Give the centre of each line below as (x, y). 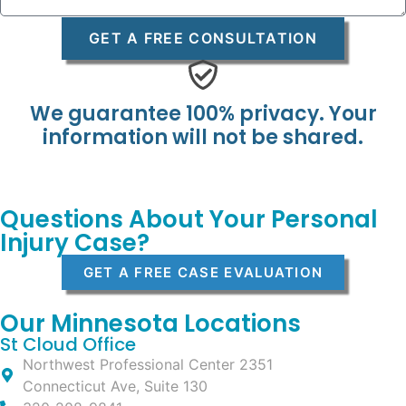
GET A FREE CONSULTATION (203, 39)
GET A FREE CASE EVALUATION (203, 272)
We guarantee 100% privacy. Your (203, 113)
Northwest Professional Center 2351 (148, 364)
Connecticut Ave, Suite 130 (115, 386)
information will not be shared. (203, 137)
